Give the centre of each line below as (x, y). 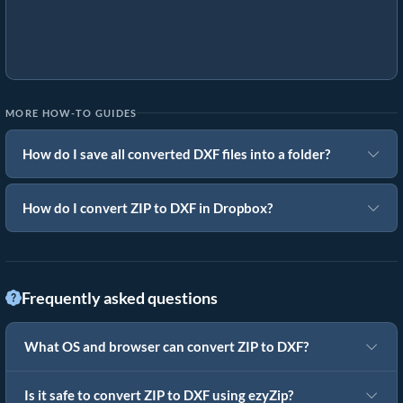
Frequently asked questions (120, 298)
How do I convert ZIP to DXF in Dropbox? (148, 208)
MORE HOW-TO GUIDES (72, 113)
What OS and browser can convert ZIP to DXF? (166, 347)
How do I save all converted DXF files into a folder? (176, 154)
